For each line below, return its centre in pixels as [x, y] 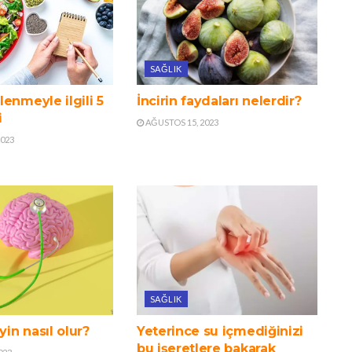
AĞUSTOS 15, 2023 [181, 123]
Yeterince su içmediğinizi [220, 331]
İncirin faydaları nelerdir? [219, 101]
